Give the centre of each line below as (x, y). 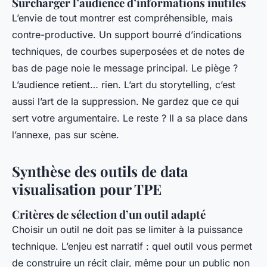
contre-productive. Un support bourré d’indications (127, 34)
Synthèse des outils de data (100, 171)
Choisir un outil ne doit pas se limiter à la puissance (127, 229)
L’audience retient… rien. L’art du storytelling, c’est (124, 84)
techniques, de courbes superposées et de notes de (128, 51)
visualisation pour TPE (87, 189)
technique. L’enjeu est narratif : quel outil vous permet (132, 246)
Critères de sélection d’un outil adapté (109, 214)
